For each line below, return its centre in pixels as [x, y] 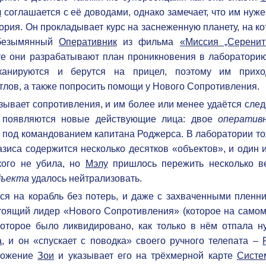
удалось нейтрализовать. [85, 178]
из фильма [148, 42]
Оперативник [88, 42]
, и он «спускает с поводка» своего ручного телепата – [132, 240]
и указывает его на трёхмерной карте [145, 255]
